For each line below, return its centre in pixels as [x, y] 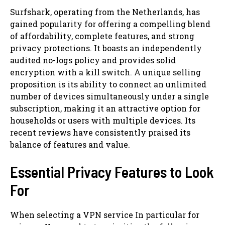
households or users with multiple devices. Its [103, 120]
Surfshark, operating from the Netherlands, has [105, 12]
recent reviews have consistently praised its [100, 132]
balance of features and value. [70, 144]
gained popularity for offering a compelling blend [110, 24]
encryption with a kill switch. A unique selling [105, 72]
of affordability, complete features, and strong [102, 36]
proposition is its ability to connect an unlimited [108, 84]
